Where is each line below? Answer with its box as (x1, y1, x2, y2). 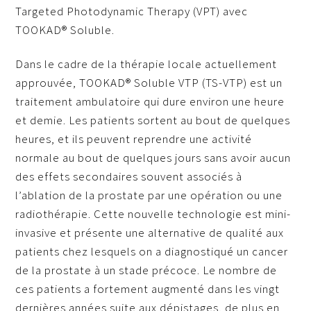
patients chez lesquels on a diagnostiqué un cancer (15, 244, 289, 260)
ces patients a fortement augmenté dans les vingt (15, 281, 280, 297)
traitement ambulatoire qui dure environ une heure (15, 94, 285, 110)
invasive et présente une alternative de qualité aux (15, 225, 285, 241)
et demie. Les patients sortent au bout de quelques (15, 112, 291, 128)
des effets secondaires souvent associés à (15, 169, 243, 185)
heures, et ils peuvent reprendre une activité (15, 131, 253, 147)
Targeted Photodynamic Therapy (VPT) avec (15, 3, 249, 19)
